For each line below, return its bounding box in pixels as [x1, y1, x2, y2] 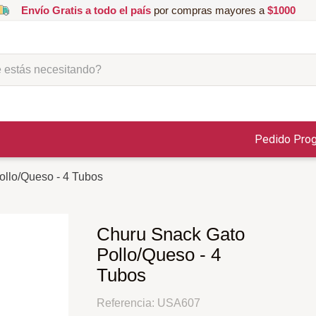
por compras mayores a [150, 4, 267, 16]
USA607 [157, 297, 200, 310]
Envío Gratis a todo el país [20, 4, 151, 16]
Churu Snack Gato [96, 224, 245, 245]
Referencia [96, 297, 152, 310]
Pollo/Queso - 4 [96, 244, 221, 266]
